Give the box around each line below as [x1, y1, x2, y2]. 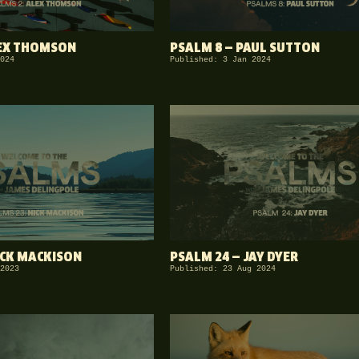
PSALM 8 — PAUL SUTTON [170, 42, 320, 54]
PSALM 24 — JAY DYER [170, 251, 298, 264]
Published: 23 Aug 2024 [170, 264, 276, 273]
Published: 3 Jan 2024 [170, 54, 271, 64]
